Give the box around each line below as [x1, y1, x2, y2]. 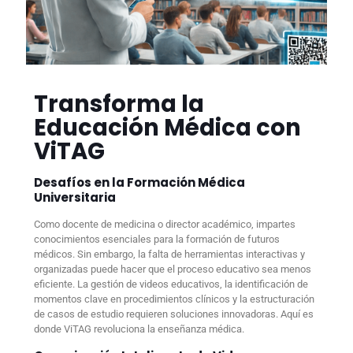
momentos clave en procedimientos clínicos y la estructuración [34, 292, 314, 305]
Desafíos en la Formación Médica [34, 173, 245, 191]
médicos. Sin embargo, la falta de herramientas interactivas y [34, 247, 305, 260]
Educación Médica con [34, 111, 301, 143]
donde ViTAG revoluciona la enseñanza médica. [34, 322, 244, 335]
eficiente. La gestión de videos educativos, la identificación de [34, 277, 308, 290]
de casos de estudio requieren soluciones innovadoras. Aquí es [34, 307, 314, 320]
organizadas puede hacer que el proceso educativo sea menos [34, 262, 311, 275]
